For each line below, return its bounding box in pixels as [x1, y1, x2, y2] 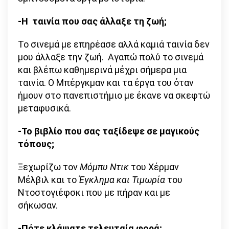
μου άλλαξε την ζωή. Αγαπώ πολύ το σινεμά [18, 52, 203, 63]
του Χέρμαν [129, 162, 179, 173]
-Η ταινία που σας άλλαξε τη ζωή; [18, 16, 169, 27]
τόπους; [18, 139, 56, 150]
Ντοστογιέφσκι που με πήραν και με [18, 187, 170, 198]
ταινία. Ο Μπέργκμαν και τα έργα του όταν [18, 77, 194, 88]
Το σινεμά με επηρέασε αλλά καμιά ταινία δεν [18, 39, 210, 50]
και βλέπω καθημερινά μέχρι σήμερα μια [18, 64, 187, 76]
